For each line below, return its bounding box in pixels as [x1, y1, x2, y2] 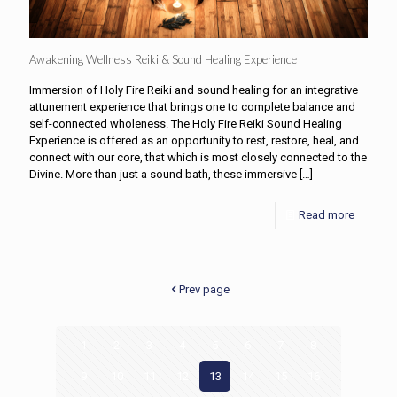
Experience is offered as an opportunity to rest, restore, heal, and [29, 134, 359, 148]
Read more [299, 208, 354, 222]
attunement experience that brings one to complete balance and [29, 100, 355, 114]
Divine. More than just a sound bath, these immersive [29, 167, 297, 182]
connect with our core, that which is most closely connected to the [29, 151, 367, 165]
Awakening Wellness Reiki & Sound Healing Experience [29, 52, 297, 67]
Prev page [179, 283, 230, 297]
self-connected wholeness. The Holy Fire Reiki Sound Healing [29, 117, 342, 131]
